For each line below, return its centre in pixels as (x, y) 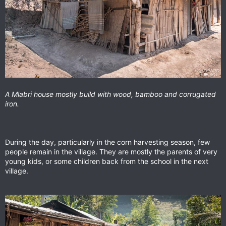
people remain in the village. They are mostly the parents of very (111, 151)
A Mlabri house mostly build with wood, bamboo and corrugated (110, 94)
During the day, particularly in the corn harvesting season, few (107, 142)
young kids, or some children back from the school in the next (107, 161)
